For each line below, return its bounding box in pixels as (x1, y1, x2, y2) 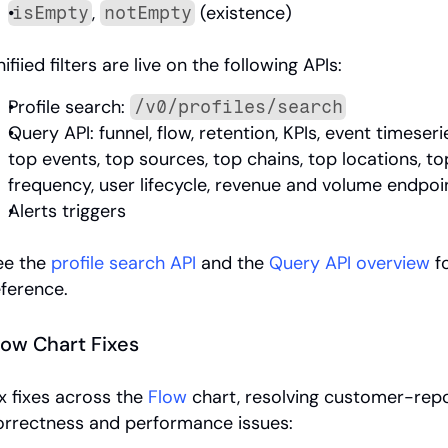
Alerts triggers (8, 199, 126, 224)
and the (196, 251, 269, 276)
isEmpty (11, 2, 89, 25)
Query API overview (269, 251, 430, 276)
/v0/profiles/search (133, 96, 343, 119)
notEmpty (103, 2, 192, 25)
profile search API (51, 251, 196, 276)
